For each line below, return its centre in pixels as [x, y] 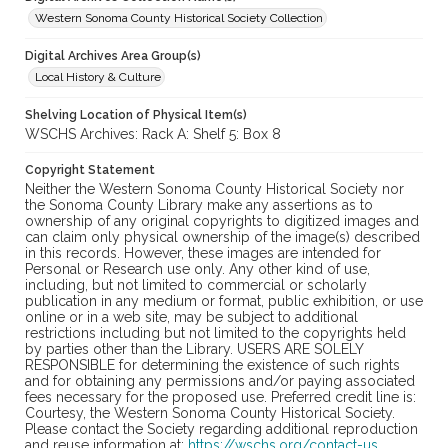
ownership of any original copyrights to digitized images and [222, 221]
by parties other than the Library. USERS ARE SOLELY [194, 349]
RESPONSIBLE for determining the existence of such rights [212, 365]
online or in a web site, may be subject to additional [191, 317]
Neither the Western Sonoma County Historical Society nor [214, 189]
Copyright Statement [90, 170]
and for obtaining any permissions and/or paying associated [220, 381]
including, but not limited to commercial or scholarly [196, 285]
